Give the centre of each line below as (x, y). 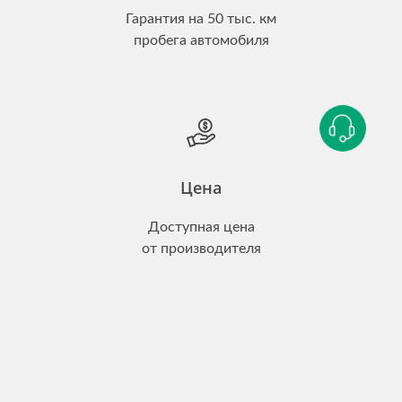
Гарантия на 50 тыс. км (201, 19)
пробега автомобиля (201, 40)
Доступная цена (201, 227)
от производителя (201, 249)
